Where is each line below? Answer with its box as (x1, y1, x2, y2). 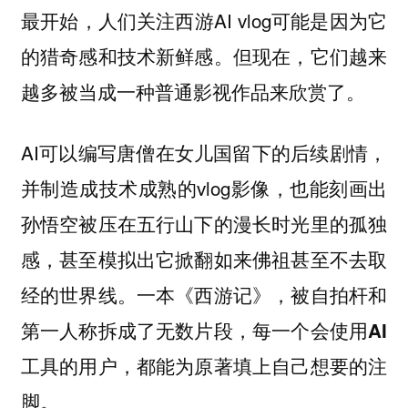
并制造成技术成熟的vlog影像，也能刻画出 (20, 173, 388, 201)
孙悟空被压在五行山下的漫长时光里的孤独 (20, 209, 388, 237)
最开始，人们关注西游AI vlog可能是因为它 (20, 5, 388, 34)
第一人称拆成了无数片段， (20, 315, 253, 343)
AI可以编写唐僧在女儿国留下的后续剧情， (20, 138, 388, 166)
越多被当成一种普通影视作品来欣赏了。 (20, 76, 365, 105)
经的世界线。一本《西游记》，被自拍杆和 (20, 280, 388, 308)
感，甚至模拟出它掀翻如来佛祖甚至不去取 (20, 244, 388, 272)
